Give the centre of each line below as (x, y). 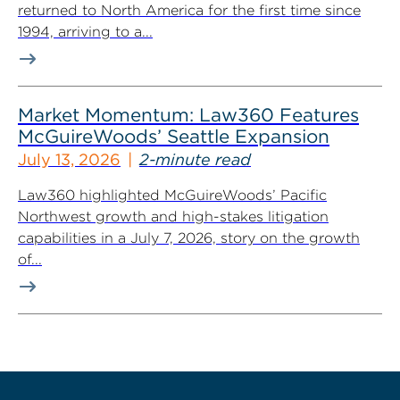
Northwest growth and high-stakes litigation (173, 217)
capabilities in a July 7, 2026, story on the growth (189, 238)
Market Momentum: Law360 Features (188, 115)
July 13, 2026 (69, 159)
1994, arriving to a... (85, 32)
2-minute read (195, 159)
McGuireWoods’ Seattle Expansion (174, 136)
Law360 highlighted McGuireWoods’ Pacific (172, 195)
